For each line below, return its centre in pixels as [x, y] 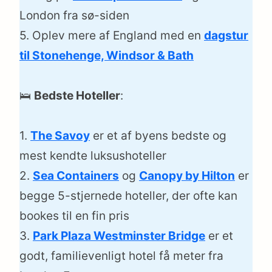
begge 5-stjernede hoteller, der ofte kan [128, 196]
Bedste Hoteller [77, 96]
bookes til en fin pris [74, 216]
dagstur [226, 36]
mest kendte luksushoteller [93, 156]
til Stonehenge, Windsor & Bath [107, 56]
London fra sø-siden [74, 16]
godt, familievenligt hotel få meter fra [121, 256]
